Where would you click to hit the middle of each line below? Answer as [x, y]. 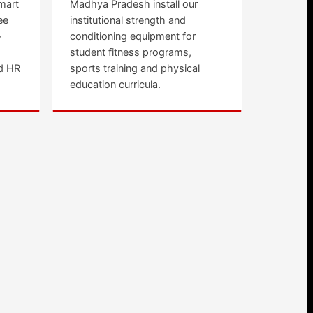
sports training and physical [134, 68]
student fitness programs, [130, 52]
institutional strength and [128, 20]
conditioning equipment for [132, 36]
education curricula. [115, 85]
